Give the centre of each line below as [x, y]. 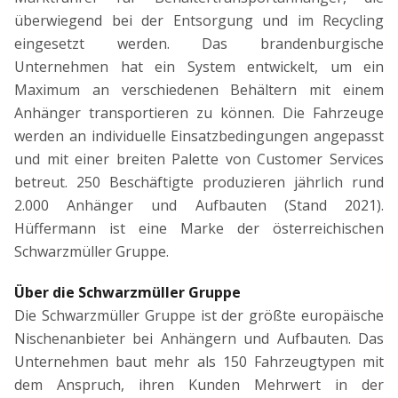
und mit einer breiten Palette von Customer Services [199, 159]
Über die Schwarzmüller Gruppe [127, 293]
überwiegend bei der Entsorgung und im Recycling [199, 21]
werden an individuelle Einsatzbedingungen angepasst [199, 136]
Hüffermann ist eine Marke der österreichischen [199, 229]
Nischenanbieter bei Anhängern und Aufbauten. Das [199, 339]
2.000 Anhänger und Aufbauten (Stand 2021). [199, 206]
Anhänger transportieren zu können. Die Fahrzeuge [199, 113]
